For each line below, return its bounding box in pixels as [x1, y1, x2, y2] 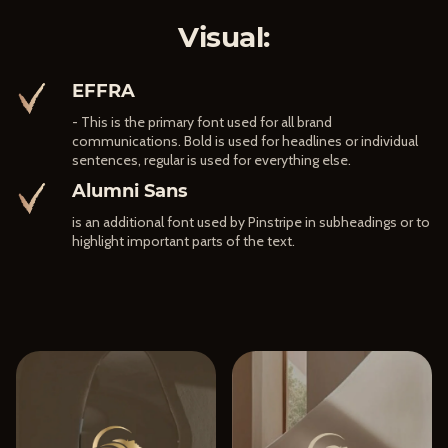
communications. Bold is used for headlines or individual [72, 132, 418, 151]
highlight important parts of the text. [72, 232, 295, 251]
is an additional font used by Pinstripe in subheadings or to [72, 213, 430, 232]
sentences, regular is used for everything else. [72, 151, 351, 170]
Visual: [178, 20, 270, 55]
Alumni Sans [72, 180, 188, 203]
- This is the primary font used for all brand [72, 113, 332, 132]
